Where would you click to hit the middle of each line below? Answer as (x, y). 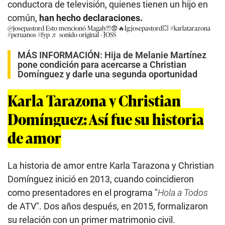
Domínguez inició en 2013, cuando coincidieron (101, 179)
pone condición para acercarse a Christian (102, 65)
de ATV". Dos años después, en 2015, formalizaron (108, 206)
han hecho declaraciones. (91, 18)
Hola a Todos (183, 193)
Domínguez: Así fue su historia (106, 119)
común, (23, 18)
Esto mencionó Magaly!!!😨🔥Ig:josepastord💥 (107, 28)
